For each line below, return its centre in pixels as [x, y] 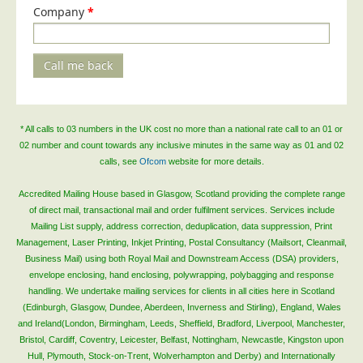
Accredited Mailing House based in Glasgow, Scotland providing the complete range [181, 194]
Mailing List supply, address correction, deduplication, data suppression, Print [181, 226]
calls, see [119, 161]
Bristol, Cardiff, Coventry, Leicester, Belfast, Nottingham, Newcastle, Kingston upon [181, 340]
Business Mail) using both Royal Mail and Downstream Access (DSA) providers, [181, 258]
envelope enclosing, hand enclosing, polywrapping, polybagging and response [181, 275]
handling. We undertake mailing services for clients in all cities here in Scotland [181, 291]
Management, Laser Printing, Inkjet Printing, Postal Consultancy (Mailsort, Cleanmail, [181, 242]
